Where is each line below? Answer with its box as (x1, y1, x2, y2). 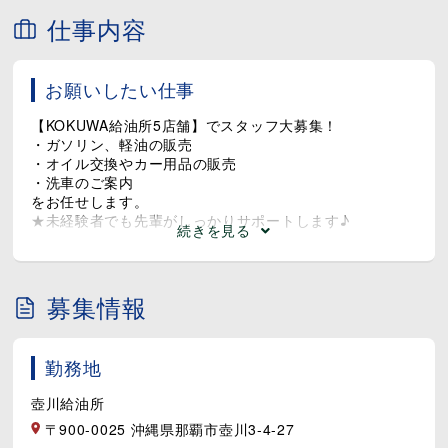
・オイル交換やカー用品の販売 (30, 152, 237, 173)
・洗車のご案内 (30, 171, 134, 192)
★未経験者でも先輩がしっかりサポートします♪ (30, 209, 350, 230)
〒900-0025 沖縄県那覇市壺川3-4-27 (39, 418, 295, 439)
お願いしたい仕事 (45, 76, 196, 102)
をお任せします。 (30, 190, 149, 211)
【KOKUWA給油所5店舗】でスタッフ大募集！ (30, 114, 339, 135)
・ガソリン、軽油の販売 (30, 133, 193, 154)
